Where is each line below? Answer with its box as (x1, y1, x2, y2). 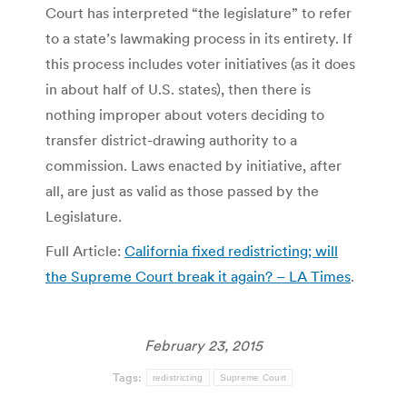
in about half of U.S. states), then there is (45, 79, 311, 98)
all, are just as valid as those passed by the (45, 181, 319, 200)
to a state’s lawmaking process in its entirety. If (45, 28, 352, 47)
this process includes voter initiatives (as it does (45, 54, 355, 73)
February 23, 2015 (144, 335, 263, 354)
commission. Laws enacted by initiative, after (45, 155, 342, 174)
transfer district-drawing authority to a (45, 130, 297, 149)
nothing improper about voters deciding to (45, 104, 324, 124)
